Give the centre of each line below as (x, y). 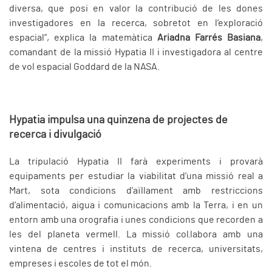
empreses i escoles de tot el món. (80, 264)
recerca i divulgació (55, 135)
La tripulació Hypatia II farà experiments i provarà (136, 162)
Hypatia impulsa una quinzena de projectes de (118, 121)
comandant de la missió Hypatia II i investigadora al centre (136, 53)
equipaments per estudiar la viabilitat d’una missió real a (136, 176)
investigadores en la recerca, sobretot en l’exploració (136, 23)
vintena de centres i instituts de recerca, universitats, (136, 249)
